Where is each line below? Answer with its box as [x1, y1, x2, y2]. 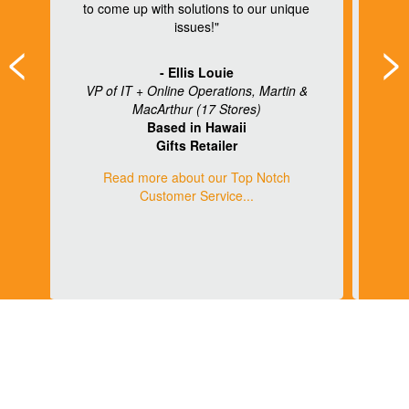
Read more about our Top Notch [102, 168, 290, 187]
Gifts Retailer [155, 136, 237, 155]
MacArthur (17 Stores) [131, 100, 261, 119]
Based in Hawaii [146, 118, 246, 137]
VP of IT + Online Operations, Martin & [85, 81, 308, 100]
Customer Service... [139, 186, 254, 205]
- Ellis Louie [159, 63, 234, 82]
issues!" [173, 17, 219, 37]
